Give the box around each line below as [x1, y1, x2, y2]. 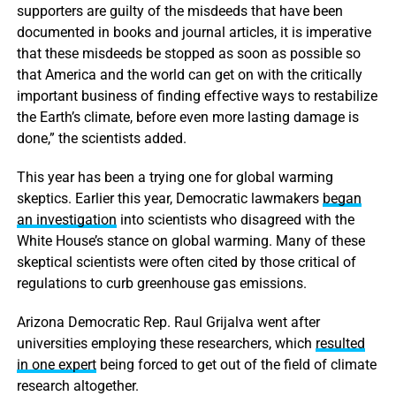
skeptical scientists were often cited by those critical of [16, 253, 356, 270]
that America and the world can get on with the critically [16, 65, 362, 83]
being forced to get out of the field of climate [95, 355, 377, 373]
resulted [315, 334, 365, 352]
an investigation [16, 210, 117, 228]
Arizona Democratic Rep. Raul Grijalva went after [16, 313, 320, 331]
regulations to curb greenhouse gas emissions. [16, 274, 307, 292]
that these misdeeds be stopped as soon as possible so [16, 44, 361, 62]
